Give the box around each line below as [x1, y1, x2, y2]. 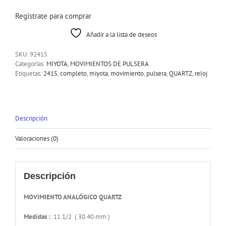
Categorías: [15, 59, 46, 68]
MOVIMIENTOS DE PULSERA [70, 59, 149, 68]
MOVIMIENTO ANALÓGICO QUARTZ [23, 193, 122, 202]
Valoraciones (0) [15, 134, 59, 143]
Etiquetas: [15, 69, 43, 78]
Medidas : [23, 212, 53, 221]
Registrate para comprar [15, 11, 91, 21]
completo [60, 69, 87, 78]
